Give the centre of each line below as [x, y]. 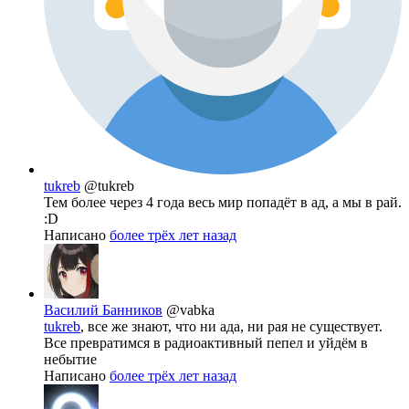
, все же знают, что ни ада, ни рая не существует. [231, 327]
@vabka [190, 310]
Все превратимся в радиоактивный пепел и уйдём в [206, 343]
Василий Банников [103, 310]
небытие [70, 360]
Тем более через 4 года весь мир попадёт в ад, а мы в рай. [223, 203]
